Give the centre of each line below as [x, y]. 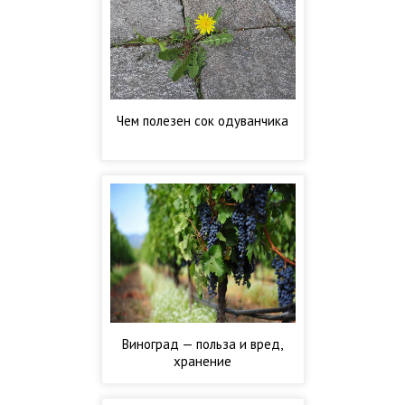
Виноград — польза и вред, [202, 344]
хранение [202, 361]
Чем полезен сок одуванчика [202, 121]
